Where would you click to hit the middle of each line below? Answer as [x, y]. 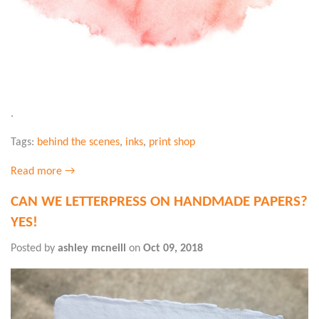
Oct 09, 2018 [173, 249]
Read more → [43, 171]
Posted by [34, 249]
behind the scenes [78, 142]
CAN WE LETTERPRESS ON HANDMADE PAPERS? [159, 202]
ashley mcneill [92, 249]
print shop [172, 142]
